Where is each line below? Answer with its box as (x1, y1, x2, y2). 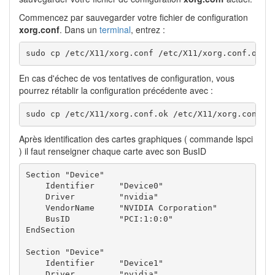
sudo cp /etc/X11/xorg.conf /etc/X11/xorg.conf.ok (25, 48, 261, 58)
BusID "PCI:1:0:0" (25, 214, 173, 224)
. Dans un (60, 23, 99, 36)
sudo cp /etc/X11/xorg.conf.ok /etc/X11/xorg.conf (25, 109, 261, 119)
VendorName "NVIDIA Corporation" (25, 203, 217, 213)
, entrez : (131, 23, 165, 36)
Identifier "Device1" (25, 258, 163, 268)
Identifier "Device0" (25, 181, 163, 191)
